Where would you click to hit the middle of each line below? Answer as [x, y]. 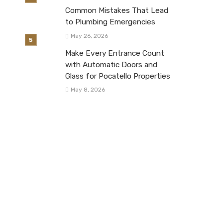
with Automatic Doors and [111, 64]
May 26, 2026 [89, 36]
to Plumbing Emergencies [110, 22]
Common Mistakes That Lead [117, 11]
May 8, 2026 [88, 89]
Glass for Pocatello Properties [118, 76]
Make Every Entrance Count [115, 53]
